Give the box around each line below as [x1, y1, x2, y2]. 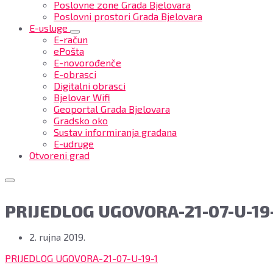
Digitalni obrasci [54, 80, 126, 91]
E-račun [54, 34, 88, 45]
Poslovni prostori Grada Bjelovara [54, 10, 202, 22]
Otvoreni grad [29, 149, 90, 161]
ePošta [54, 45, 84, 57]
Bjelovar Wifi [54, 91, 110, 103]
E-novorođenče [54, 57, 121, 68]
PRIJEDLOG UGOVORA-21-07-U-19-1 [5, 252, 158, 264]
